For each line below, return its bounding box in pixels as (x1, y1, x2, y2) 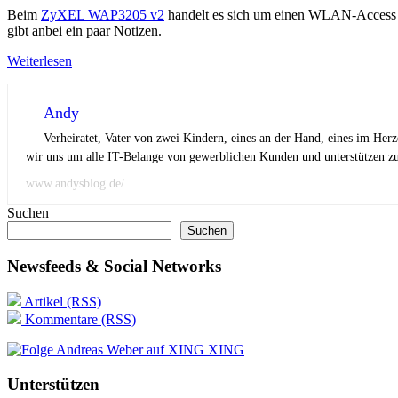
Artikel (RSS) (21, 294, 101, 310)
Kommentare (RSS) (21, 312, 136, 328)
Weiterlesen (7, 52, 72, 68)
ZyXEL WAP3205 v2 (41, 6, 164, 22)
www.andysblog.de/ (26, 176, 124, 190)
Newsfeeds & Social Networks (7, 256, 221, 275)
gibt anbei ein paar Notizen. (7, 22, 162, 38)
